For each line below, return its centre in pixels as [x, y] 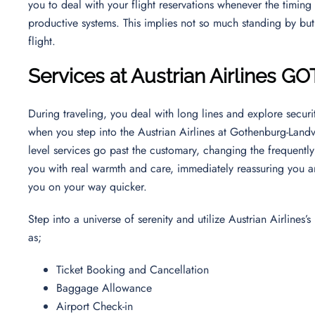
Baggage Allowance [104, 288]
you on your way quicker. [89, 186]
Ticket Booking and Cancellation [133, 269]
